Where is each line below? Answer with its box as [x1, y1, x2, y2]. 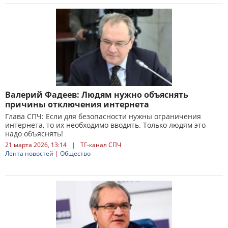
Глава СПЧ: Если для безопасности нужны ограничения [5, 111, 201, 121]
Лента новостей [5, 149, 53, 158]
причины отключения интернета [5, 99, 149, 110]
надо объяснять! [5, 129, 63, 138]
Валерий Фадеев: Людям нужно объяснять [5, 89, 188, 100]
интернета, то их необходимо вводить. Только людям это [5, 120, 206, 130]
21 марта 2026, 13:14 [5, 140, 67, 149]
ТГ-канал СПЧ [80, 140, 121, 149]
